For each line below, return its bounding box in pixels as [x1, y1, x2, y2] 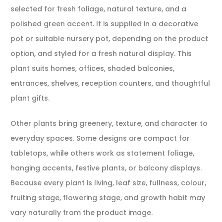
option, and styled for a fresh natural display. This [10, 49, 192, 58]
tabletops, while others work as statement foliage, [10, 148, 194, 158]
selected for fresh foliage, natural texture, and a [10, 4, 186, 14]
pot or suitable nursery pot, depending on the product [10, 34, 208, 44]
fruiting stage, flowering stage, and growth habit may [10, 193, 205, 203]
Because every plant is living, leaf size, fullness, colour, [10, 178, 206, 188]
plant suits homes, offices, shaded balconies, [10, 63, 174, 73]
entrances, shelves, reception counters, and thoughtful [10, 78, 210, 88]
